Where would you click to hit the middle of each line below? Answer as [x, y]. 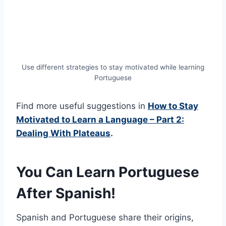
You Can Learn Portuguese [108, 172]
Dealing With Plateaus [63, 133]
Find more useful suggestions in [82, 106]
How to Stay [173, 106]
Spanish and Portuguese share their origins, [105, 218]
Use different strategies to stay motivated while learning [113, 67]
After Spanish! [66, 193]
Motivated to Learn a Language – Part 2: [100, 120]
